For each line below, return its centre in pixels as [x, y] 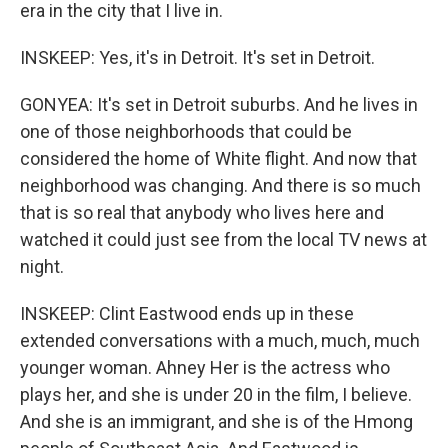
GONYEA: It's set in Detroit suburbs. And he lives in [219, 104]
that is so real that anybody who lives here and [202, 212]
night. [42, 266]
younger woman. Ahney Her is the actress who [205, 367]
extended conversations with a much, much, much [220, 340]
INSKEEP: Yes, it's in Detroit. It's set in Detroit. [197, 57]
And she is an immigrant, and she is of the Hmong [216, 421]
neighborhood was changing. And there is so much [220, 185]
